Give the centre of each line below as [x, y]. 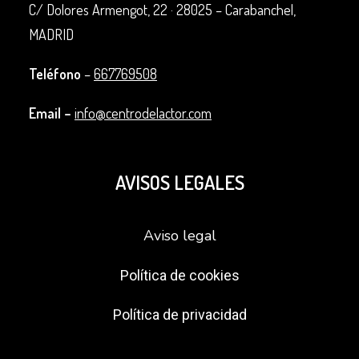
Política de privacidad [179, 315]
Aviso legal [179, 236]
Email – [50, 113]
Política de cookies [179, 275]
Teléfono [55, 74]
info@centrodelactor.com [143, 113]
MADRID [51, 34]
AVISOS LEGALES [179, 182]
